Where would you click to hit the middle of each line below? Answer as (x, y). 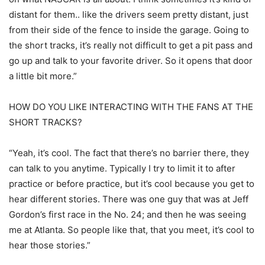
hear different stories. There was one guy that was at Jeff (129, 199)
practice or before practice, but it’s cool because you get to (132, 183)
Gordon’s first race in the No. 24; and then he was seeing (127, 214)
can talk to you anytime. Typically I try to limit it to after (122, 168)
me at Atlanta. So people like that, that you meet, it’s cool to (132, 230)
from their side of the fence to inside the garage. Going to (129, 30)
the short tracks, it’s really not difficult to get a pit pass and (131, 45)
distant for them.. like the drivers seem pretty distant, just (129, 14)
